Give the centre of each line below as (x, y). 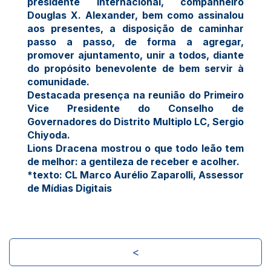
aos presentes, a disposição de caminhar (135, 28)
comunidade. (58, 81)
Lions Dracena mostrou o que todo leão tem (135, 148)
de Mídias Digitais (70, 188)
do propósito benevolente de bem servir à (135, 68)
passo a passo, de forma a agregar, (135, 41)
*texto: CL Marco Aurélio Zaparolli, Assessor (135, 175)
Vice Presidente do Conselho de (135, 108)
